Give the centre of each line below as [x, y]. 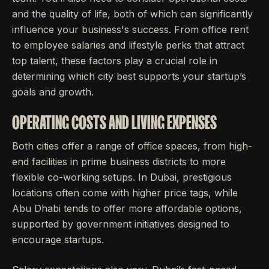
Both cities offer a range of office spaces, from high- [132, 146]
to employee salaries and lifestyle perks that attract [128, 45]
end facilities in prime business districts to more [119, 162]
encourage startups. [58, 240]
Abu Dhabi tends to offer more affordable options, [127, 208]
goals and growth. [53, 92]
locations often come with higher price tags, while [125, 193]
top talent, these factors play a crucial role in [115, 61]
